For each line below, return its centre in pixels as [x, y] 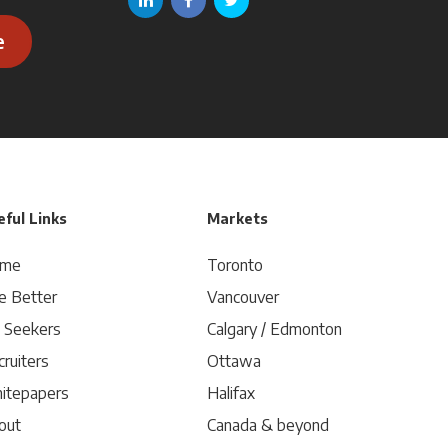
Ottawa [233, 361]
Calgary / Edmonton [274, 329]
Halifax [230, 393]
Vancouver [242, 297]
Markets [237, 218]
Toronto [234, 265]
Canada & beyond [267, 425]
